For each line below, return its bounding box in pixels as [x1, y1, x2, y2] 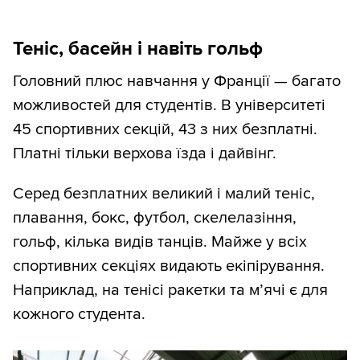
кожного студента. [13, 305, 145, 325]
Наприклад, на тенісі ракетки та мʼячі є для [13, 280, 328, 301]
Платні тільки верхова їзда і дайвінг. [13, 144, 276, 164]
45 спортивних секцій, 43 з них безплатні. [13, 120, 317, 140]
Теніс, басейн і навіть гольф [13, 37, 263, 61]
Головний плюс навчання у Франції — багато [13, 72, 341, 92]
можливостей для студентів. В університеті [13, 96, 325, 116]
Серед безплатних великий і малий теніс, [13, 184, 315, 204]
